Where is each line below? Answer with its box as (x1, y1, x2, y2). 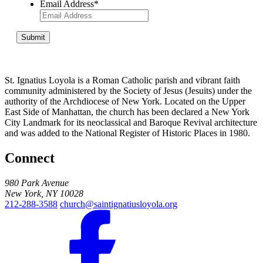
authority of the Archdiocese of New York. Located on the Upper (5, 96, 245, 107)
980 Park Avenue (5, 177, 69, 188)
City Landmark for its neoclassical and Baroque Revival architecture (5, 117, 257, 128)
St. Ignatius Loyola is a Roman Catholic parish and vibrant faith (5, 75, 240, 86)
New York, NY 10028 (5, 188, 83, 198)
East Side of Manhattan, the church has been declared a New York (5, 107, 249, 117)
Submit (21, 33, 45, 42)
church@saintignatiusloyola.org (60, 198, 177, 209)
